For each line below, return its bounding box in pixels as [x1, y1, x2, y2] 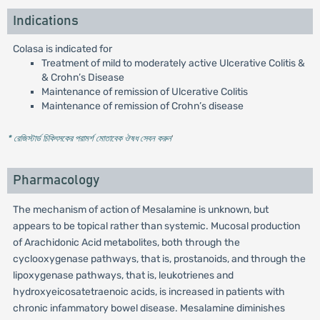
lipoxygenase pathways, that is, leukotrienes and [12, 269, 234, 281]
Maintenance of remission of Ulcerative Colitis [41, 86, 248, 98]
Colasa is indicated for [12, 43, 112, 55]
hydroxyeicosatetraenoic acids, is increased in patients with [12, 286, 285, 298]
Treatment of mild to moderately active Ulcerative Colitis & [41, 57, 305, 69]
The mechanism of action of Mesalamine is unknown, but [12, 204, 269, 216]
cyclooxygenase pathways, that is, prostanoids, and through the [12, 253, 306, 265]
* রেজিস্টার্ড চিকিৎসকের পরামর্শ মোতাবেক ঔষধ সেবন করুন [6, 133, 171, 144]
